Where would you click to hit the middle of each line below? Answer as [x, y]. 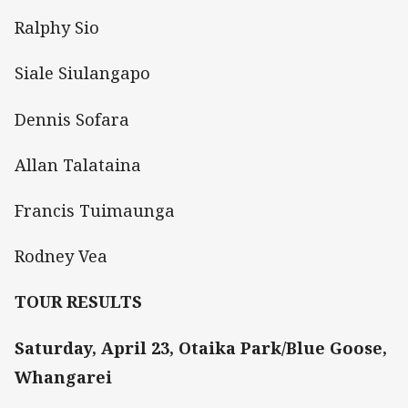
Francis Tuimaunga [95, 210]
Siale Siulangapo [82, 73]
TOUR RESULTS [78, 302]
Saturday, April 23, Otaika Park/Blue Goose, [201, 347]
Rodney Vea [61, 256]
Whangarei [63, 377]
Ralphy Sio [57, 28]
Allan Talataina [78, 164]
